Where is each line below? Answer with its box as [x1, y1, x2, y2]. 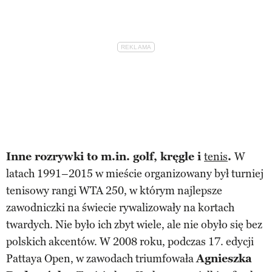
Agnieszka [196, 252, 252, 266]
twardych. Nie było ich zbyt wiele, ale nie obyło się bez [6, 218, 262, 232]
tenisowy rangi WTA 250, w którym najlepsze [6, 184, 222, 198]
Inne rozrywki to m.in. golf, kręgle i [6, 150, 204, 164]
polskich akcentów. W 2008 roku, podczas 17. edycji [6, 235, 254, 249]
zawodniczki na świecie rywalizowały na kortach [6, 201, 234, 215]
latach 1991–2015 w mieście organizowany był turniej [6, 167, 263, 181]
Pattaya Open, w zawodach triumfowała [6, 252, 196, 266]
